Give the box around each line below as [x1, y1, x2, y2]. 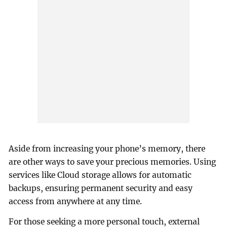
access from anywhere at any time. [9, 197, 142, 207]
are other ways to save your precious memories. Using [9, 157, 216, 167]
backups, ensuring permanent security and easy [9, 183, 193, 194]
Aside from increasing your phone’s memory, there [9, 144, 206, 154]
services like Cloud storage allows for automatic [9, 170, 192, 180]
